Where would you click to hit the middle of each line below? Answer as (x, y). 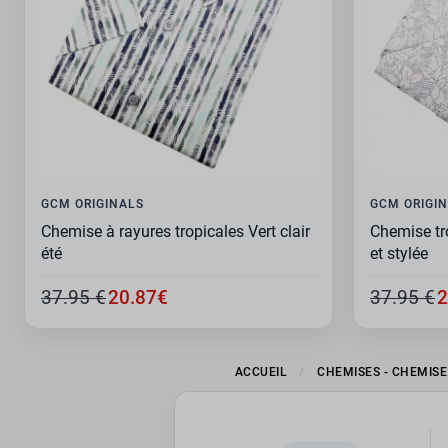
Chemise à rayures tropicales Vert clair (175, 232)
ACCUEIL (261, 372)
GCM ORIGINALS (92, 204)
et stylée (399, 254)
